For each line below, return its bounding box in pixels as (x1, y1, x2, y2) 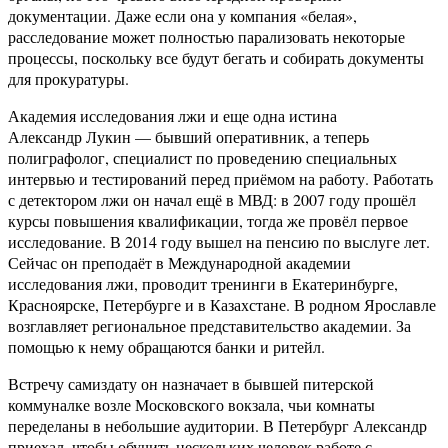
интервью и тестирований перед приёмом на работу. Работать (8, 168, 433, 190)
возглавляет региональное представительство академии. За (8, 315, 411, 337)
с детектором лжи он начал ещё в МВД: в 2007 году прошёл (8, 189, 416, 211)
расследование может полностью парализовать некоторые (8, 26, 405, 48)
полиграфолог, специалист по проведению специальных (8, 147, 397, 169)
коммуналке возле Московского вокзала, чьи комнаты (8, 394, 375, 416)
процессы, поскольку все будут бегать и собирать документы (8, 47, 424, 69)
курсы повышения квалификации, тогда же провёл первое (8, 210, 408, 232)
